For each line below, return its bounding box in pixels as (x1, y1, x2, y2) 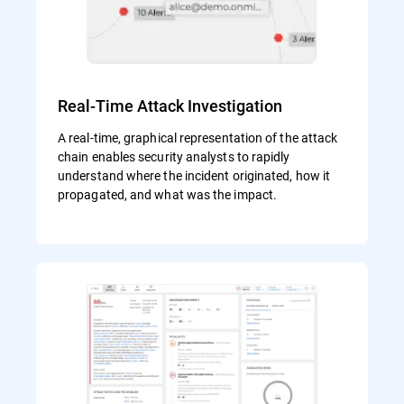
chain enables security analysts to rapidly (58, 147, 290, 165)
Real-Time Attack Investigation (58, 94, 282, 116)
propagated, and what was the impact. (58, 185, 278, 203)
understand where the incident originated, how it (58, 166, 331, 184)
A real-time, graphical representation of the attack (58, 128, 338, 146)
